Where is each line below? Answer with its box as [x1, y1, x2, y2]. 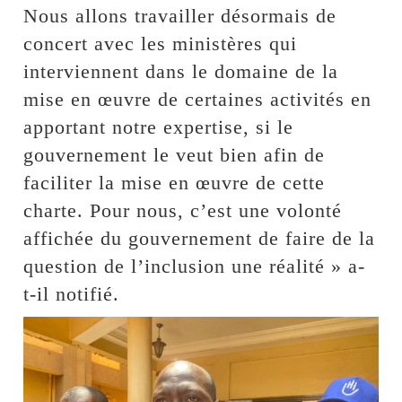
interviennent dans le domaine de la [23, 59, 339, 83]
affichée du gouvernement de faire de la [23, 226, 376, 249]
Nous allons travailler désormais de [23, 4, 337, 27]
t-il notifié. [23, 282, 120, 305]
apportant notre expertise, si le [23, 115, 294, 138]
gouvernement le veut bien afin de [23, 143, 326, 166]
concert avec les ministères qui [23, 31, 298, 55]
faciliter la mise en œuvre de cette [23, 170, 326, 194]
